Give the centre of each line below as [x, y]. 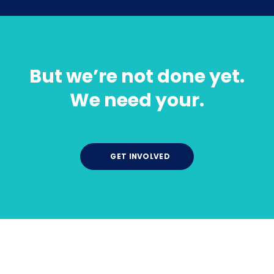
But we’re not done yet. [137, 76]
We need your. [137, 100]
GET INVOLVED [139, 156]
